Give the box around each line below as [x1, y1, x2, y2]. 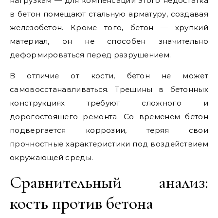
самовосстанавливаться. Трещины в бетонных [10, 85, 208, 94]
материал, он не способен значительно [10, 36, 208, 46]
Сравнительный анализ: [10, 172, 208, 193]
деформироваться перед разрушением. [10, 50, 171, 59]
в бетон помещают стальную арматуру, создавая [10, 9, 208, 18]
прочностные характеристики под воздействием [10, 139, 208, 148]
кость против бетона [10, 193, 153, 214]
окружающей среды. [10, 153, 93, 162]
